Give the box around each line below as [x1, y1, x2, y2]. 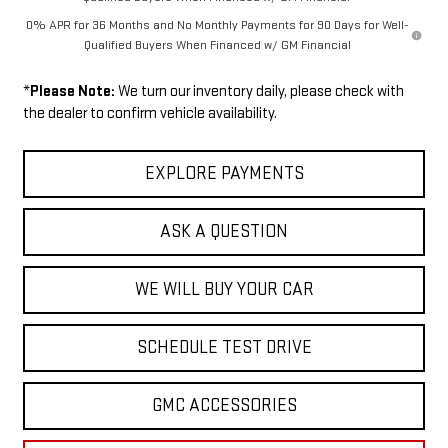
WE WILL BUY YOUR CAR [134, 278, 314, 300]
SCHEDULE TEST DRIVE [136, 336, 312, 358]
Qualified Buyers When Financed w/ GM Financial [83, 36, 351, 53]
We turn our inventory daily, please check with [114, 81, 404, 101]
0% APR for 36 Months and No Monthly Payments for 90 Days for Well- [25, 16, 409, 33]
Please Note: [29, 81, 115, 101]
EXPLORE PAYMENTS [144, 162, 304, 184]
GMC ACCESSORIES [151, 394, 297, 416]
